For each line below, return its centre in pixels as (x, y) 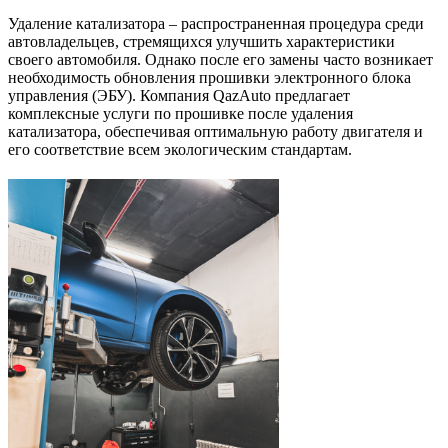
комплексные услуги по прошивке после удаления (180, 113)
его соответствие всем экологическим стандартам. (180, 149)
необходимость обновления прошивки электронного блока (209, 77)
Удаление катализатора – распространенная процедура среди (216, 23)
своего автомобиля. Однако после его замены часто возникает (220, 59)
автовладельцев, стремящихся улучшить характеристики (201, 41)
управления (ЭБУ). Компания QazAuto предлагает (179, 95)
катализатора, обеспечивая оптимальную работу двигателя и (215, 131)
